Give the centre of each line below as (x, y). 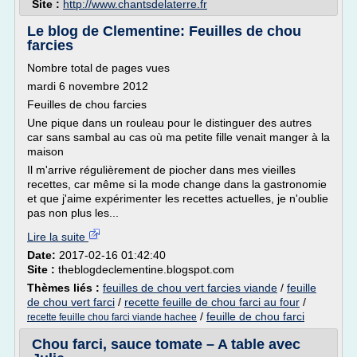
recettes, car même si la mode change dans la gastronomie (177, 184)
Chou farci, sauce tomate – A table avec (166, 344)
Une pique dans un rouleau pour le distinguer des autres (169, 123)
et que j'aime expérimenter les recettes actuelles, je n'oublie (178, 198)
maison (45, 151)
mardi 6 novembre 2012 (88, 86)
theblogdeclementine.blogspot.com (146, 269)
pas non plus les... (73, 213)
